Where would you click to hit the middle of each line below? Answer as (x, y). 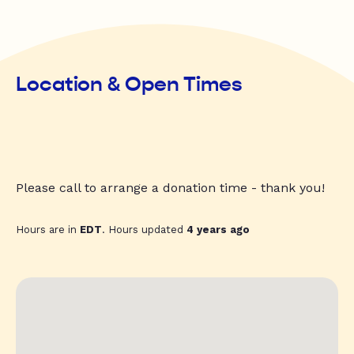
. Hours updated (144, 230)
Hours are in (48, 230)
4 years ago (218, 230)
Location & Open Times (129, 85)
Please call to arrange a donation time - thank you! (170, 188)
